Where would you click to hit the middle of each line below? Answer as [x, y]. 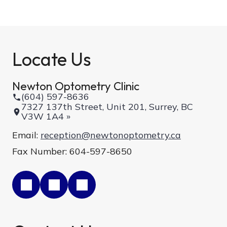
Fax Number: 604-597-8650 [72, 152]
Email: [26, 135]
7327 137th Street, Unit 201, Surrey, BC [107, 107]
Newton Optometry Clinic [76, 86]
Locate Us [52, 59]
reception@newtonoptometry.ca [111, 135]
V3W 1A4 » [46, 117]
